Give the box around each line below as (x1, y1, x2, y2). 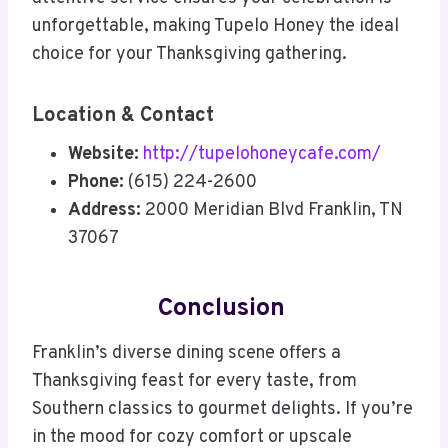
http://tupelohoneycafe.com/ (143, 143, 381, 167)
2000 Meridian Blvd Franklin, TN (141, 199, 403, 223)
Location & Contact (32, 103, 214, 130)
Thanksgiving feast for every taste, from (32, 370, 357, 394)
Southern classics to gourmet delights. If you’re (32, 398, 413, 422)
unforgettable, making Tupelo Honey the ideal (32, 15, 399, 39)
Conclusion (157, 292, 285, 325)
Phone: (68, 171, 124, 195)
